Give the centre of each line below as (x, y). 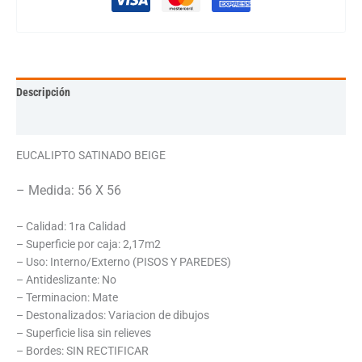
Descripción (43, 92)
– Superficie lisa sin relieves (84, 333)
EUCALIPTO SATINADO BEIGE (91, 156)
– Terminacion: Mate (67, 297)
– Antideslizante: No (66, 279)
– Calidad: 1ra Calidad (71, 226)
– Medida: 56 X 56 (69, 190)
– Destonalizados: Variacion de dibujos (113, 315)
